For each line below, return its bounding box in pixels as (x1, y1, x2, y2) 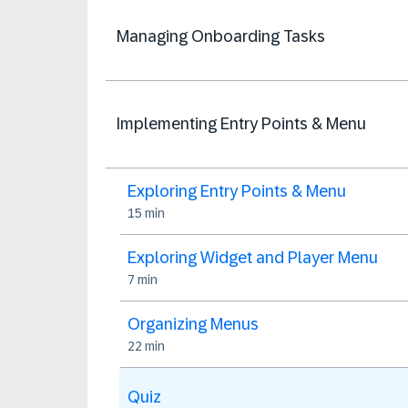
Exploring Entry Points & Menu (127, 182, 346, 200)
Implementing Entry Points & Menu (117, 115, 366, 133)
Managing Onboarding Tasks (117, 27, 325, 46)
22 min (127, 339, 165, 353)
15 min (127, 206, 165, 220)
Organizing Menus (127, 315, 259, 333)
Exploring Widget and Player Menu (127, 249, 378, 267)
